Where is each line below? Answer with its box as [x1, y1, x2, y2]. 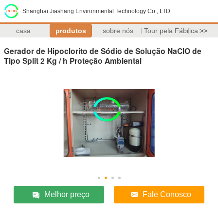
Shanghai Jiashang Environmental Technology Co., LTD [22, 8, 170, 15]
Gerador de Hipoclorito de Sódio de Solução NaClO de [4, 45, 201, 56]
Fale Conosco [142, 190, 191, 199]
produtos [55, 27, 86, 35]
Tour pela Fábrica [144, 27, 198, 35]
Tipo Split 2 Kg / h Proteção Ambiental [4, 54, 142, 66]
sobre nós [102, 27, 133, 35]
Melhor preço [44, 190, 90, 199]
